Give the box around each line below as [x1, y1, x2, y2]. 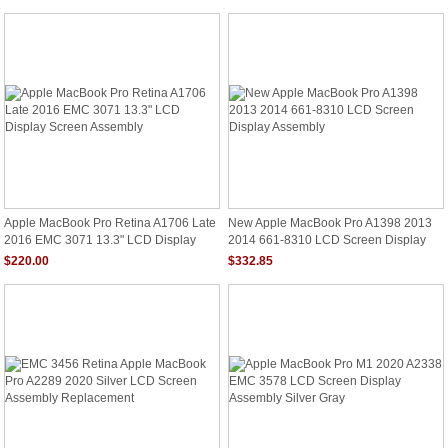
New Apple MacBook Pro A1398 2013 [228, 216, 432, 230]
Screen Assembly [4, 249, 98, 261]
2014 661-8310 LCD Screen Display [228, 233, 426, 245]
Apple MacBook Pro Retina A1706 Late [4, 216, 216, 230]
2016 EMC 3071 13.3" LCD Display [4, 233, 196, 245]
